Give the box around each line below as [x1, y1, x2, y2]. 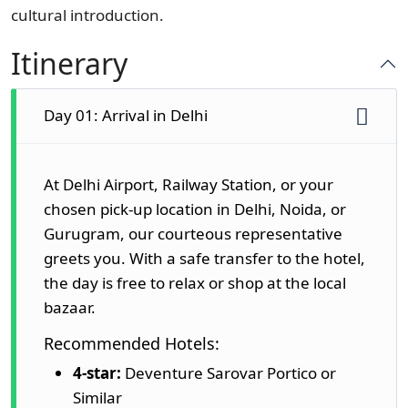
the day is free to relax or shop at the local [44, 272, 346, 294]
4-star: [73, 362, 121, 384]
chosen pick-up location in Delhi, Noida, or [44, 199, 346, 220]
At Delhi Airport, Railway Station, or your [44, 174, 333, 196]
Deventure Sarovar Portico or [121, 362, 336, 384]
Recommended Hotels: [44, 332, 219, 355]
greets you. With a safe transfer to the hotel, [44, 248, 365, 270]
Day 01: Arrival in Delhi [44, 105, 208, 127]
